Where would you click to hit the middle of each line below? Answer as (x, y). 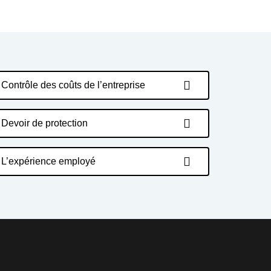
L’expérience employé (48, 161)
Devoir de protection (44, 123)
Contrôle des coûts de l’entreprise (73, 85)
